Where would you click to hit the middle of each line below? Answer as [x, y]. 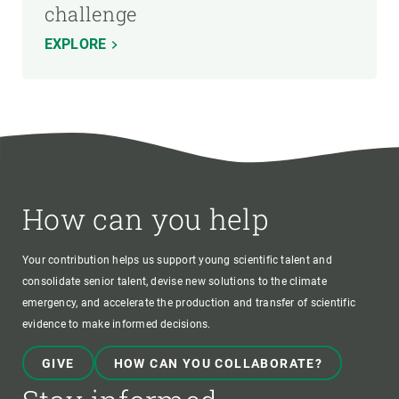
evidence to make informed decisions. [117, 325]
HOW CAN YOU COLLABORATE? [218, 364]
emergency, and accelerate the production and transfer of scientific [189, 303]
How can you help [146, 219]
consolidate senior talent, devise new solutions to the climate [175, 282]
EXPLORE [76, 44]
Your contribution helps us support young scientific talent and [177, 261]
